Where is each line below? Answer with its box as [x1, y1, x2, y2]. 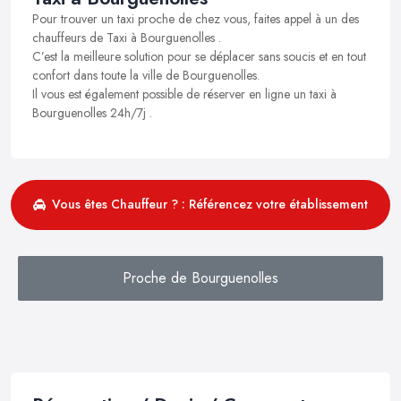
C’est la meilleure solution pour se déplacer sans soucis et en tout [32, 47, 366, 65]
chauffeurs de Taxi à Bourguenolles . [32, 28, 221, 47]
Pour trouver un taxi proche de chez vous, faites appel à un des [32, 9, 359, 28]
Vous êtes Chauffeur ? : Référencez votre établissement [52, 195, 368, 214]
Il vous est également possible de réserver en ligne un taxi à [32, 84, 337, 103]
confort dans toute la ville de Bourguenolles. [32, 65, 260, 84]
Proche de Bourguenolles [123, 267, 278, 288]
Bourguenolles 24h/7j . [32, 103, 152, 122]
